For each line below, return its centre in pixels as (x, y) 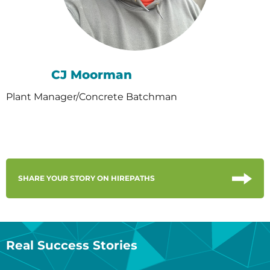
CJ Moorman (92, 75)
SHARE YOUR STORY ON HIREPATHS (86, 178)
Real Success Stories (72, 245)
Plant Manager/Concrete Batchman (92, 97)
